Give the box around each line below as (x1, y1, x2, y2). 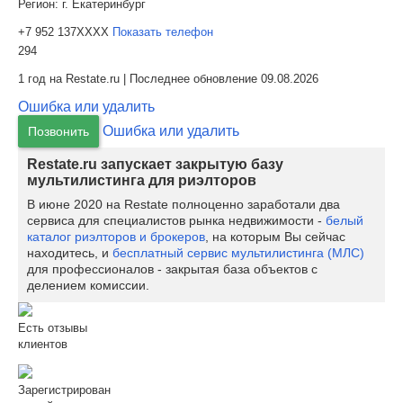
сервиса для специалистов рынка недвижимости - (27, 213, 326, 228)
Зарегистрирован (18, 383, 111, 397)
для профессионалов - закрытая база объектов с (27, 262, 318, 276)
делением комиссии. (27, 278, 149, 292)
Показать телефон (112, 25, 213, 39)
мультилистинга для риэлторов (27, 173, 256, 188)
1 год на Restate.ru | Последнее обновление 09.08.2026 (18, 72, 318, 85)
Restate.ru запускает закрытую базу (27, 157, 283, 172)
